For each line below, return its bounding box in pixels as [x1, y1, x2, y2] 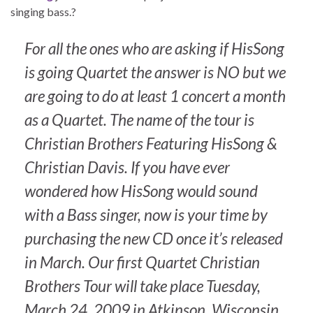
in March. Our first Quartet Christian [24, 253, 260, 272]
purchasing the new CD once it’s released [24, 229, 283, 249]
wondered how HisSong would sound [24, 182, 258, 201]
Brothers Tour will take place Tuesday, [24, 277, 261, 296]
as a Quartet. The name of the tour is [24, 110, 254, 130]
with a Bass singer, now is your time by [24, 205, 268, 225]
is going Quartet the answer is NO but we [24, 63, 286, 82]
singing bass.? [10, 5, 76, 19]
